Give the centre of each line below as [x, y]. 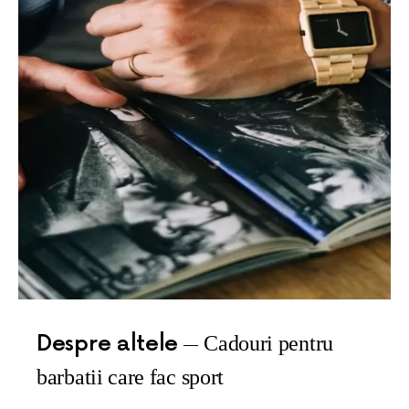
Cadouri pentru [268, 343]
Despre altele [108, 344]
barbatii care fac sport [131, 377]
